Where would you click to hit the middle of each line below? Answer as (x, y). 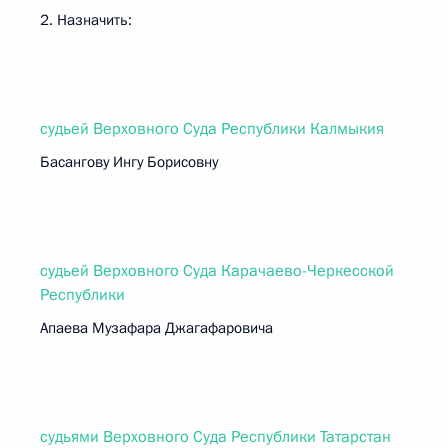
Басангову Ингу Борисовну (129, 162)
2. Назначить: (86, 20)
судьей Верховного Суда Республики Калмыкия (212, 129)
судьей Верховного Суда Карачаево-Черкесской (217, 271)
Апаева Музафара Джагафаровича (156, 328)
